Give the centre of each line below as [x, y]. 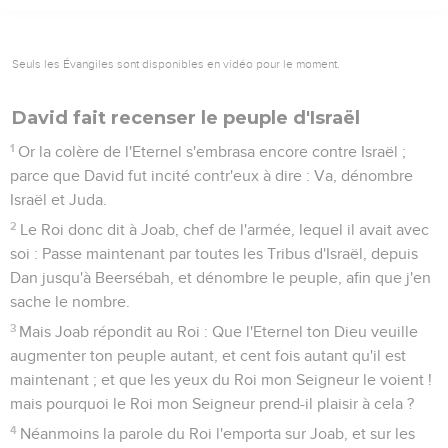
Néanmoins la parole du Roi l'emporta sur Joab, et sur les [218, 433]
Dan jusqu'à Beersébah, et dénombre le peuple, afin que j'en [220, 277]
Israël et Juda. [58, 199]
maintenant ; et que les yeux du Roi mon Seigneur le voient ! [221, 379]
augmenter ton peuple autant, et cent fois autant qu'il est [208, 355]
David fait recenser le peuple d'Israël [186, 117]
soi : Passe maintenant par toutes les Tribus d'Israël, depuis [214, 253]
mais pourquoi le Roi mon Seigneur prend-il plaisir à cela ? [212, 403]
